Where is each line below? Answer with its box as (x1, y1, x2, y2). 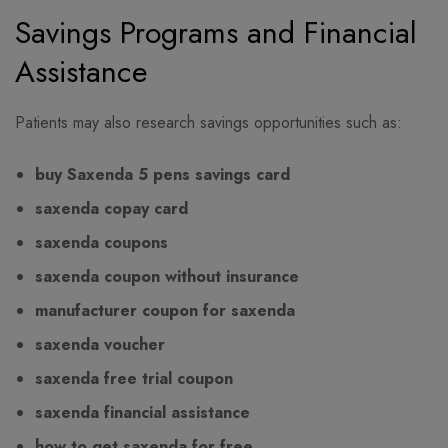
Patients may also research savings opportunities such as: (15, 111, 402, 135)
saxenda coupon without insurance (35, 265, 299, 289)
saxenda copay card (35, 197, 188, 221)
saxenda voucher (35, 333, 165, 357)
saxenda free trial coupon (35, 367, 233, 391)
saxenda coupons (35, 231, 168, 255)
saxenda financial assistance (35, 401, 250, 425)
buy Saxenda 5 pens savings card (35, 163, 290, 187)
